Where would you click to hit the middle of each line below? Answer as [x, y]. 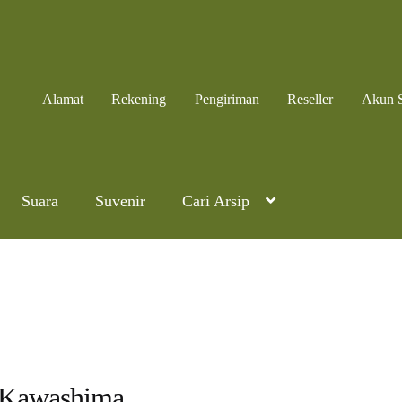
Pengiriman [227, 99]
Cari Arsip [215, 201]
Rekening [139, 99]
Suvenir [120, 201]
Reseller [310, 99]
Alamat [62, 99]
